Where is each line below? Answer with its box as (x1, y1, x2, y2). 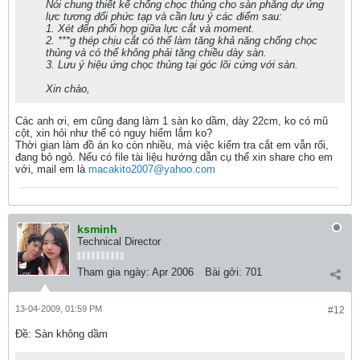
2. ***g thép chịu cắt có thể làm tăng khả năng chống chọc (46, 35, 317, 47)
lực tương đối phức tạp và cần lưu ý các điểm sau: (46, 10, 282, 22)
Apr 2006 (152, 266, 194, 278)
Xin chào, (46, 83, 90, 95)
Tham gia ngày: (77, 266, 149, 278)
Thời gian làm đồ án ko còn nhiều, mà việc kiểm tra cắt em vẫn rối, (15, 139, 329, 151)
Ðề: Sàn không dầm (15, 328, 108, 340)
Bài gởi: (205, 266, 242, 278)
